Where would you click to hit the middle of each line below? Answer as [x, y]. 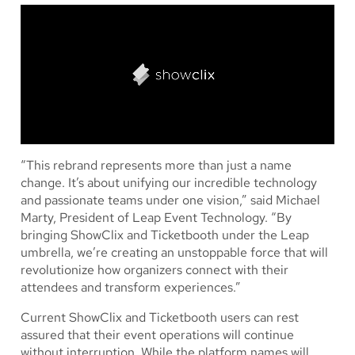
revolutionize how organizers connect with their [155, 270]
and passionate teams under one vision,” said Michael [170, 200]
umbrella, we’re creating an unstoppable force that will [174, 253]
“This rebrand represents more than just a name [156, 166]
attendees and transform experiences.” [131, 288]
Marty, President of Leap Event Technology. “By [156, 218]
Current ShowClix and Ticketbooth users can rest [160, 318]
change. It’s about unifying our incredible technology [169, 183]
